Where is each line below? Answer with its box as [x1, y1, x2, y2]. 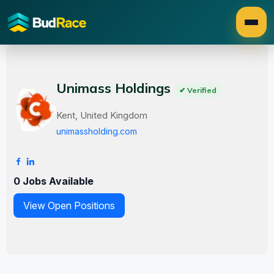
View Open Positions [23, 199, 115, 212]
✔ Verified [179, 86, 217, 95]
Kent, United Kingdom [56, 109, 147, 121]
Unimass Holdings [56, 80, 174, 97]
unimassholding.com [56, 126, 137, 136]
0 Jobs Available [13, 175, 94, 187]
